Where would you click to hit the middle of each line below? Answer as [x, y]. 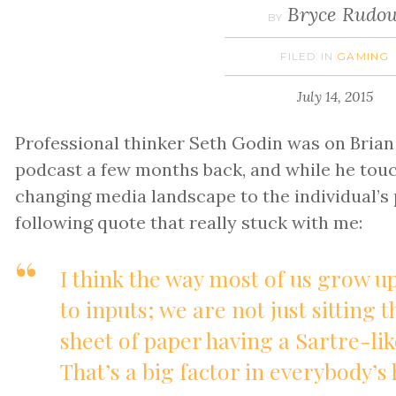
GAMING [363, 56]
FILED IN [307, 56]
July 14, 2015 [335, 96]
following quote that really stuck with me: [189, 222]
